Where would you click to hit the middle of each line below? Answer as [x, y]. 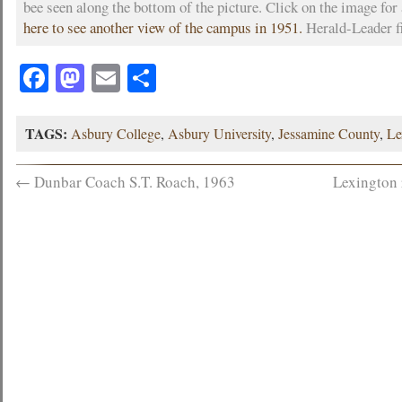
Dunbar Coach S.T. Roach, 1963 [133, 182]
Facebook [103, 78]
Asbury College [116, 133]
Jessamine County [329, 133]
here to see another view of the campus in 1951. [163, 27]
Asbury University [220, 133]
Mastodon [141, 78]
